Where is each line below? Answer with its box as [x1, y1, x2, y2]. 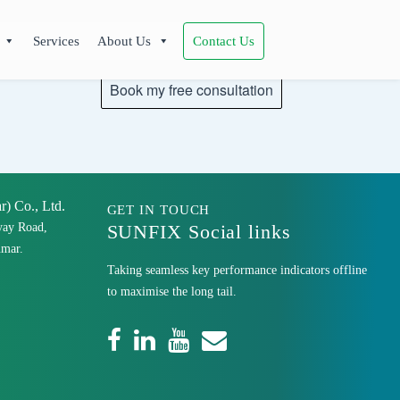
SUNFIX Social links [106, 221, 291, 243]
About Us [97, 34, 152, 48]
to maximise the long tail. [106, 285, 237, 298]
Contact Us [193, 34, 255, 48]
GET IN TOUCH [106, 203, 211, 217]
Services [33, 34, 80, 48]
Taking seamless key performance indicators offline [106, 263, 367, 277]
